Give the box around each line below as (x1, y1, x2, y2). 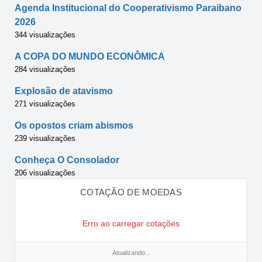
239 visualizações (15, 133, 75, 143)
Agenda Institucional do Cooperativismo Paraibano (15, 2, 242, 13)
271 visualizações (15, 99, 75, 108)
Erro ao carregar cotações (82, 218, 180, 228)
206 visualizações (15, 168, 75, 177)
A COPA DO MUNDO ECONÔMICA (15, 51, 165, 61)
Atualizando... (112, 249, 150, 256)
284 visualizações (15, 64, 75, 74)
